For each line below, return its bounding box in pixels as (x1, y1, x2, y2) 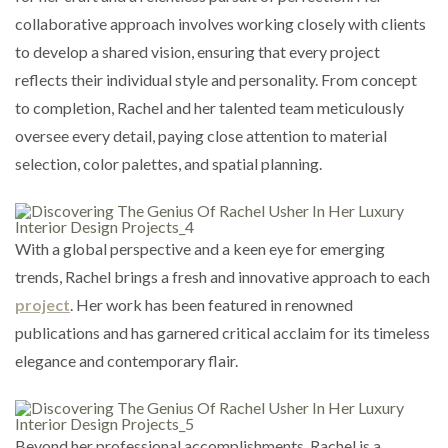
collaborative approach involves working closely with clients (15, 13, 426, 33)
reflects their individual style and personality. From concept (15, 69, 417, 89)
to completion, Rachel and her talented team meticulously (15, 97, 404, 117)
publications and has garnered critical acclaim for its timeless (15, 322, 430, 342)
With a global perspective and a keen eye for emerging (15, 238, 385, 258)
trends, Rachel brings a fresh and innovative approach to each (15, 266, 430, 286)
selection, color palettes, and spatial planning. (15, 153, 322, 173)
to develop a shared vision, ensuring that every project (15, 41, 380, 61)
